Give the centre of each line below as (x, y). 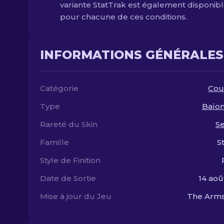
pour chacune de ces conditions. (123, 17)
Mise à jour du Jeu (76, 196)
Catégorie (59, 88)
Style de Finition (70, 160)
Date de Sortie (68, 178)
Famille (54, 142)
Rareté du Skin (69, 124)
